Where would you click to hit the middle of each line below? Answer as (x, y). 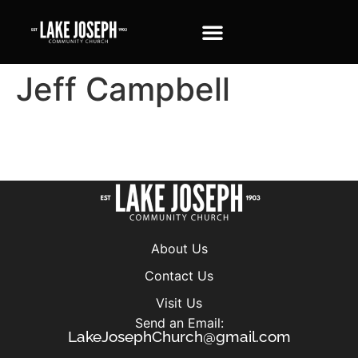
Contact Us (179, 275)
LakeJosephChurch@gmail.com (179, 336)
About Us (179, 248)
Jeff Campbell (123, 89)
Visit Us (179, 302)
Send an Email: (179, 322)
